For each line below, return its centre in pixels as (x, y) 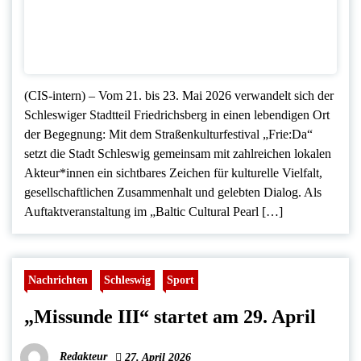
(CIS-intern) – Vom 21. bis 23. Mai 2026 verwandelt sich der (179, 95)
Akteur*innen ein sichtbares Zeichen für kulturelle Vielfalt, (173, 172)
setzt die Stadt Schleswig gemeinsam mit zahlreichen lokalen (178, 153)
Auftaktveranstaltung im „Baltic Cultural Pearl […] (154, 211)
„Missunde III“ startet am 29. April (170, 316)
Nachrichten (58, 279)
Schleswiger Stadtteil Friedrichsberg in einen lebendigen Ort (177, 114)
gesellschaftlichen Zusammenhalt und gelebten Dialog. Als (173, 192)
